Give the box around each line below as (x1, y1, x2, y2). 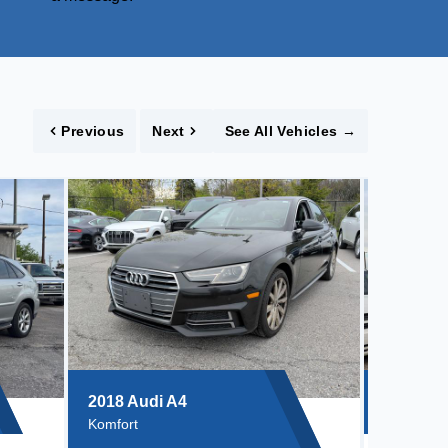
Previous (61, 123, 125, 139)
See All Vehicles (224, 123, 338, 139)
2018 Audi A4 (88, 393, 187, 410)
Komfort (88, 416, 138, 432)
